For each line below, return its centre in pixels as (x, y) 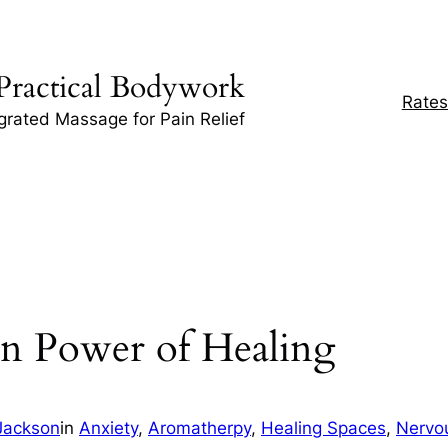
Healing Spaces (323, 428)
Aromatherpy (199, 428)
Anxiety (108, 428)
